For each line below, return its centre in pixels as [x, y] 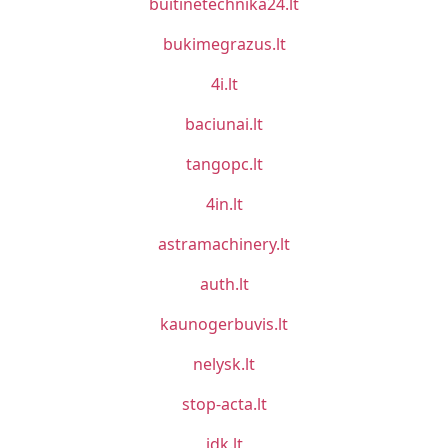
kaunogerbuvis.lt [224, 324]
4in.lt [224, 204]
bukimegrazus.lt [224, 44]
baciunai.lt [224, 124]
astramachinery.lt [224, 244]
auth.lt [224, 284]
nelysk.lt [224, 364]
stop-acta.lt [224, 404]
